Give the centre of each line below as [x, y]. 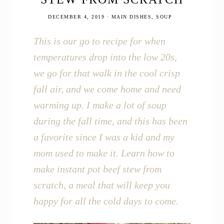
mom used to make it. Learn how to [104, 153]
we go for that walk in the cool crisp [107, 73]
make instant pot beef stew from [98, 169]
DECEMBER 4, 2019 [76, 17]
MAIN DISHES [131, 17]
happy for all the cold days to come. [106, 201]
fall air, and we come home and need [107, 89]
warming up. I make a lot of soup [100, 105]
